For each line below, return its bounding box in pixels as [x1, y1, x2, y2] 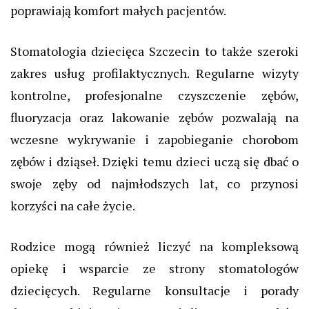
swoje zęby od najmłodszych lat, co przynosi [10, 175, 299, 192]
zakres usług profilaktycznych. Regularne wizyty [10, 64, 299, 81]
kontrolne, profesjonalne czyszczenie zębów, [10, 86, 299, 103]
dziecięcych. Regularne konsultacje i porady [10, 281, 299, 299]
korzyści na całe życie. [10, 197, 135, 214]
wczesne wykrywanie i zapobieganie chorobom [10, 130, 299, 148]
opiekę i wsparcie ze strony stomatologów [10, 259, 299, 277]
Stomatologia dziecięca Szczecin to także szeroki [10, 42, 299, 59]
